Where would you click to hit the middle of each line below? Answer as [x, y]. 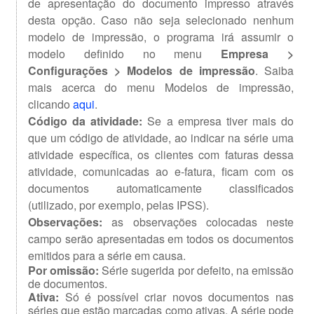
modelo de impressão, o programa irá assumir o [161, 37]
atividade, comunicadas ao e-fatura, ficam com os [161, 172]
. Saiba [274, 71]
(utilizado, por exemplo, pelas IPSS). [118, 205]
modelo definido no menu [125, 54]
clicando [50, 104]
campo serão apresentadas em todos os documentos [161, 239]
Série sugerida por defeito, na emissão [197, 271]
